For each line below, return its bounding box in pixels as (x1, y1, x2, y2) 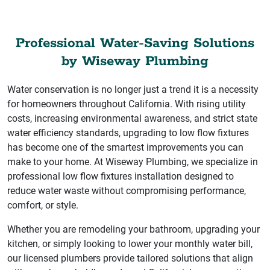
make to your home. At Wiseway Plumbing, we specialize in (7, 155, 258, 168)
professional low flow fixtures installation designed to (7, 170, 234, 182)
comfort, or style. (7, 199, 78, 211)
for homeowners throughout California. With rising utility (7, 98, 246, 110)
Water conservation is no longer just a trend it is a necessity (7, 83, 259, 95)
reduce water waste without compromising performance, (7, 184, 246, 196)
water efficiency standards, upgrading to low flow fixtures (7, 127, 249, 139)
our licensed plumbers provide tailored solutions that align (7, 252, 253, 264)
